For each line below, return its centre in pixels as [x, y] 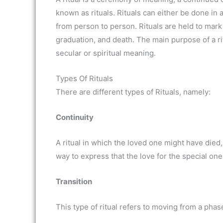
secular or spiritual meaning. [106, 53]
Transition [74, 181]
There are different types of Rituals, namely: [133, 92]
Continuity [75, 117]
